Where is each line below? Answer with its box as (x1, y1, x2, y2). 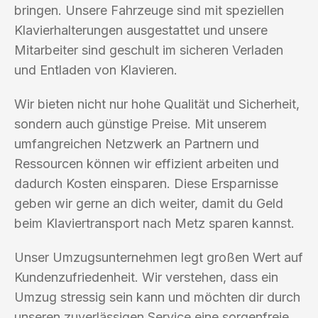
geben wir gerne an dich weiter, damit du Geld (14, 195, 283, 211)
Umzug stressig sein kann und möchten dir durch (14, 289, 300, 305)
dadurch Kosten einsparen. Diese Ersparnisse (14, 175, 278, 191)
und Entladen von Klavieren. (14, 62, 177, 77)
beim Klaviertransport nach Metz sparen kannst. (14, 215, 295, 231)
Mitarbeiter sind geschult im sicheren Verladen (14, 42, 283, 57)
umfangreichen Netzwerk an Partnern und (14, 136, 259, 151)
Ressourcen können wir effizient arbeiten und (14, 155, 279, 171)
